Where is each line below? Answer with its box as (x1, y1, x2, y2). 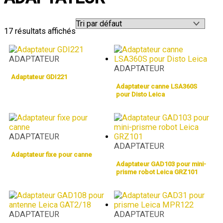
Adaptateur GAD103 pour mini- (116, 160, 206, 168)
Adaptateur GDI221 (11, 73, 67, 81)
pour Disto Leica (116, 91, 165, 99)
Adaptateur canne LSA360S (116, 83, 197, 91)
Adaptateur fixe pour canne (11, 150, 92, 158)
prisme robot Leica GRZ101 (116, 168, 198, 176)
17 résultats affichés (4, 26, 76, 36)
